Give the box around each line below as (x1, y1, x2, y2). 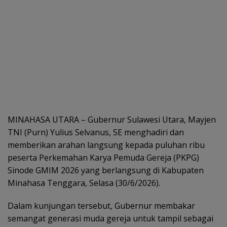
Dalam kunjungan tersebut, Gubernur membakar (8, 200, 195, 211)
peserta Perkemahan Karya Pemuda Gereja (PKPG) (8, 152, 199, 163)
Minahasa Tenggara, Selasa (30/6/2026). (8, 177, 160, 188)
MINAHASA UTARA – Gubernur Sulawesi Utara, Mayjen (8, 113, 216, 125)
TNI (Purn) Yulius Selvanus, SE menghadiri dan (8, 126, 184, 138)
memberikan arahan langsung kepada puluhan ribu (8, 139, 205, 150)
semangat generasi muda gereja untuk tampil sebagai (8, 212, 213, 224)
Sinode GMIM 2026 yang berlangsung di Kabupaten (8, 164, 204, 176)
